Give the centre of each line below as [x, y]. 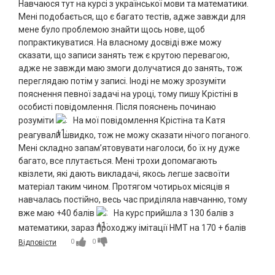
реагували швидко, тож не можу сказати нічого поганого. [134, 135]
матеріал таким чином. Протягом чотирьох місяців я [124, 187]
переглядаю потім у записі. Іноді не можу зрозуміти [122, 81]
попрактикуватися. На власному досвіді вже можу [120, 43]
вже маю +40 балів [57, 213]
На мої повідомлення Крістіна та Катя [148, 121]
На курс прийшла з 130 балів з [173, 213]
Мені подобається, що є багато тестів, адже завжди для [132, 17]
